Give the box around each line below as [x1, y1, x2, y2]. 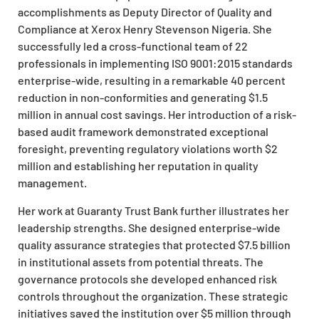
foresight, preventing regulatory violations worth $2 [18, 142, 278, 156]
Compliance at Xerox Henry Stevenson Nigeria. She [18, 22, 272, 36]
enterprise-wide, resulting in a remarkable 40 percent [18, 73, 286, 88]
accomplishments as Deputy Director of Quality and [18, 5, 272, 19]
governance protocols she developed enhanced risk [18, 271, 277, 286]
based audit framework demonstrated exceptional [18, 125, 268, 139]
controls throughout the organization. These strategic [18, 288, 288, 303]
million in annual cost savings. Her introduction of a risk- [18, 108, 296, 122]
